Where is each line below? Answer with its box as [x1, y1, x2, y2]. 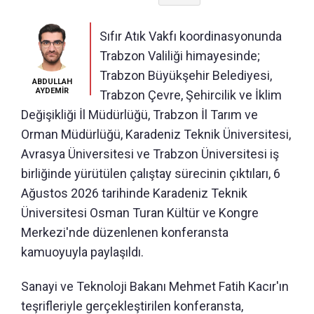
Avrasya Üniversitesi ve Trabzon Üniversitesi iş [21, 146, 279, 161]
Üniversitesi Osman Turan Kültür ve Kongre [21, 205, 259, 220]
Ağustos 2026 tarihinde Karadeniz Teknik [21, 185, 247, 200]
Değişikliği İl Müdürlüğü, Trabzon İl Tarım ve [21, 107, 258, 122]
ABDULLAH [32, 76, 72, 86]
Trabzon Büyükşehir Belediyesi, [100, 67, 272, 83]
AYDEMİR [35, 86, 69, 95]
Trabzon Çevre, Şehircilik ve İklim [100, 87, 282, 102]
